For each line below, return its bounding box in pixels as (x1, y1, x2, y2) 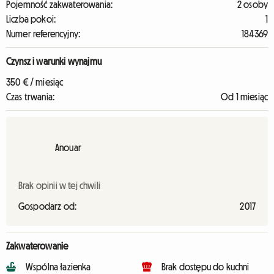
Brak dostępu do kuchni (161, 262, 250, 272)
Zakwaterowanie (6, 241, 68, 251)
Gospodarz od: (18, 201, 77, 211)
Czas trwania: (6, 92, 55, 102)
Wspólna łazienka (26, 262, 91, 272)
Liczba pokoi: (6, 14, 56, 24)
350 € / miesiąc (6, 77, 64, 87)
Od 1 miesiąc (221, 92, 268, 102)
